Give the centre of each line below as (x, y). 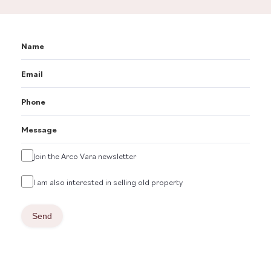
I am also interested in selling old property (108, 182)
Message (39, 129)
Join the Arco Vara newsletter (85, 156)
